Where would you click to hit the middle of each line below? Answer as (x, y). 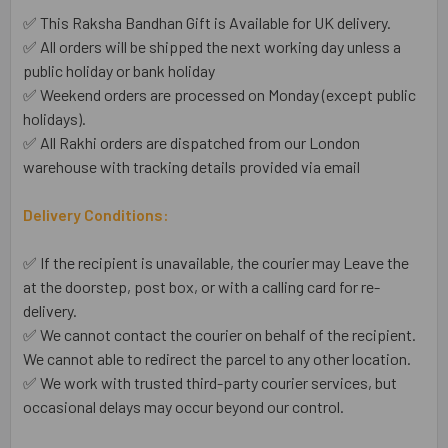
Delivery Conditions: (96, 214)
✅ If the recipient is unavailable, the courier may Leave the (216, 262)
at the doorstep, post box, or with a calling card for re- (201, 286)
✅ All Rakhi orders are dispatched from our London (191, 142)
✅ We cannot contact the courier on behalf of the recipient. (219, 334)
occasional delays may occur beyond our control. (183, 406)
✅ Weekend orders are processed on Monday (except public (219, 94)
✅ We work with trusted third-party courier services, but (210, 382)
